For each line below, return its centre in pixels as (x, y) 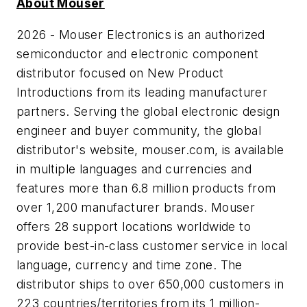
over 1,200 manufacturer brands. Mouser (136, 207)
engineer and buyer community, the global (139, 130)
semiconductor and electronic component (138, 53)
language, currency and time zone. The (130, 265)
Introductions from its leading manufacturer (142, 92)
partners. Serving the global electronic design (148, 111)
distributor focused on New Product (120, 73)
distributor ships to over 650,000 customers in (150, 284)
